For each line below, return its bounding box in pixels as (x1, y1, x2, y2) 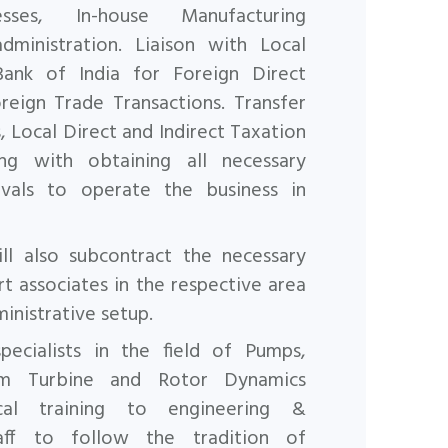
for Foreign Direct (133, 59, 306, 92)
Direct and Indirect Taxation (62, 117, 306, 150)
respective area (170, 270, 306, 303)
